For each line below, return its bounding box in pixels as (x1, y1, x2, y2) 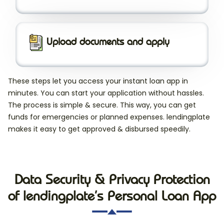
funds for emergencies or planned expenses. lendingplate (8, 112, 210, 122)
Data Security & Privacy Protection (14, 171, 210, 188)
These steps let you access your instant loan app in (8, 76, 188, 86)
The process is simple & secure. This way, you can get (8, 100, 196, 110)
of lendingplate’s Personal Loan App (8, 187, 216, 204)
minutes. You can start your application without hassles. (8, 88, 204, 98)
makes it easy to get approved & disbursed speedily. (8, 124, 190, 134)
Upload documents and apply (46, 35, 169, 47)
